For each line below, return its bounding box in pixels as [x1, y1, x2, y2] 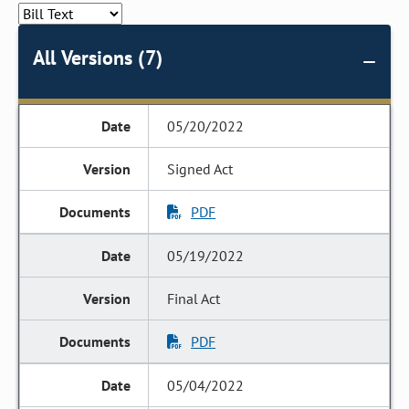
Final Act [167, 289, 221, 308]
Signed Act [167, 160, 234, 178]
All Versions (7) [33, 45, 163, 70]
